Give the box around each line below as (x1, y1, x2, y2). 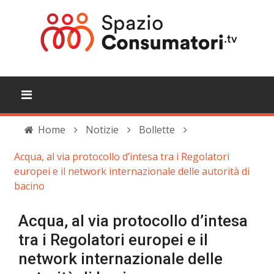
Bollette (139, 123, 175, 136)
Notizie (86, 123, 119, 136)
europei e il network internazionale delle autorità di (14, 165, 250, 178)
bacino (14, 179, 45, 193)
